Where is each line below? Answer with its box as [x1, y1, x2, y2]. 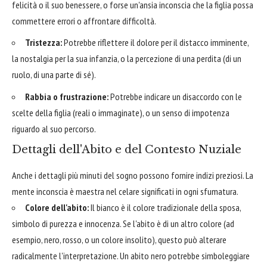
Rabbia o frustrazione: [25, 90, 108, 103]
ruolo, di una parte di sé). [12, 69, 96, 81]
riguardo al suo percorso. [12, 122, 96, 135]
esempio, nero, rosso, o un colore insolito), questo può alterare [12, 234, 226, 246]
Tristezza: [25, 36, 62, 49]
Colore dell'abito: [25, 201, 89, 214]
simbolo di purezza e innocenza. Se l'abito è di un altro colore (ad [12, 218, 234, 230]
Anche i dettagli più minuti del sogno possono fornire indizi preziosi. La [12, 169, 253, 182]
